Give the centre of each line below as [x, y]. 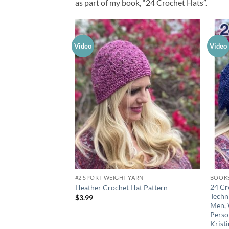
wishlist [182, 55]
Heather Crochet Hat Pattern [121, 188]
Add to [182, 48]
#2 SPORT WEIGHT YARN [109, 177]
